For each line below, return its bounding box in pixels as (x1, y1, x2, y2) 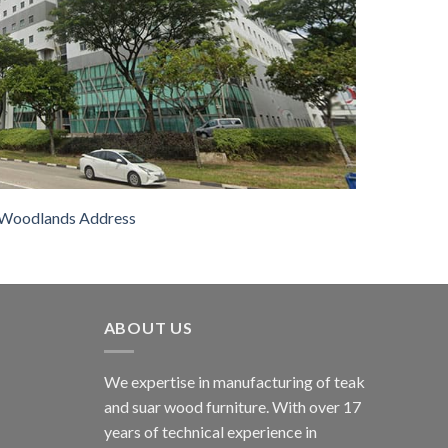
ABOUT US (103, 317, 193, 337)
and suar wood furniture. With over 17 (103, 397, 361, 417)
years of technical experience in (103, 422, 317, 442)
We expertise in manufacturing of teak (103, 372, 365, 392)
